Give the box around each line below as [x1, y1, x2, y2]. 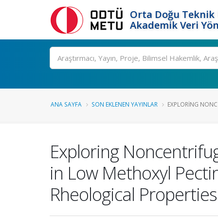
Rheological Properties [50, 182, 217, 206]
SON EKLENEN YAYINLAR [91, 100, 158, 108]
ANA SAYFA [51, 100, 82, 108]
